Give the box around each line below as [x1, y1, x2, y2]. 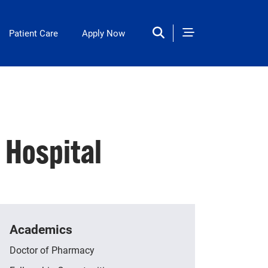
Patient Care [9, 27, 58, 39]
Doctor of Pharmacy [10, 243, 95, 256]
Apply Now [82, 27, 125, 39]
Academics [10, 220, 72, 237]
